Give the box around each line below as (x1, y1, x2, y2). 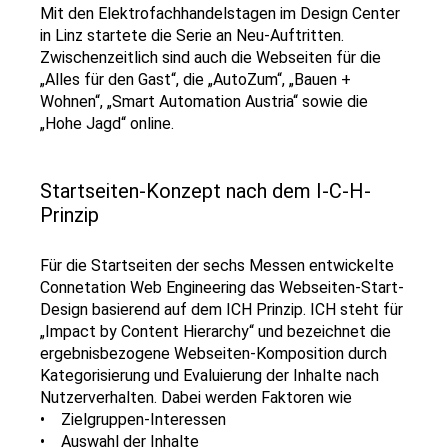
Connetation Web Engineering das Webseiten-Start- (40, 278, 404, 297)
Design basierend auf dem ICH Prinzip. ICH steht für (40, 300, 403, 319)
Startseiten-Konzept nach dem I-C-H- (40, 179, 371, 203)
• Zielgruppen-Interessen (40, 410, 226, 429)
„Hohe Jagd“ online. (40, 114, 174, 133)
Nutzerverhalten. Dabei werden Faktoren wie (40, 388, 356, 407)
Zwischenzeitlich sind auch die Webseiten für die (40, 48, 381, 67)
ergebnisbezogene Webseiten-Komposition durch (40, 344, 387, 363)
